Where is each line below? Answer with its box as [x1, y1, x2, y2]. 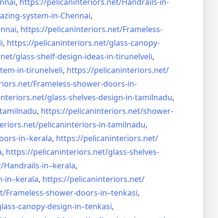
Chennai [60, 10, 91, 21]
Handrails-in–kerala [4, 160, 75, 171]
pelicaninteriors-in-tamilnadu [38, 119, 145, 130]
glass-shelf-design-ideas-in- [16, 51, 116, 62]
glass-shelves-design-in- [47, 92, 135, 103]
